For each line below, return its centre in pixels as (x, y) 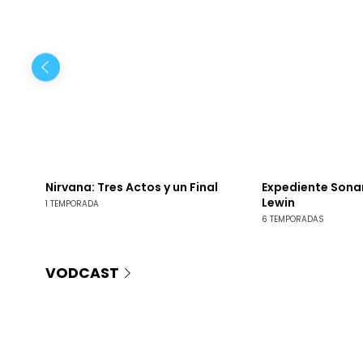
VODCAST (82, 273)
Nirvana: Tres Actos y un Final (131, 188)
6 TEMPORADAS (293, 219)
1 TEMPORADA (72, 203)
